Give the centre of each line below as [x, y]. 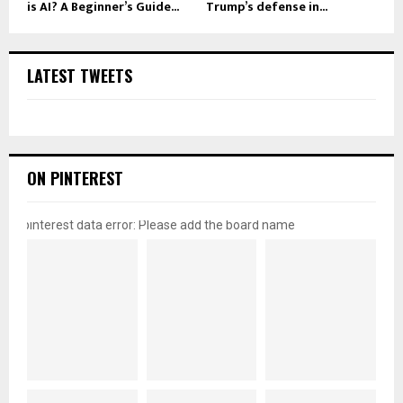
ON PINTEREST [75, 178]
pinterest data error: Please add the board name [159, 224]
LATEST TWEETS [80, 75]
